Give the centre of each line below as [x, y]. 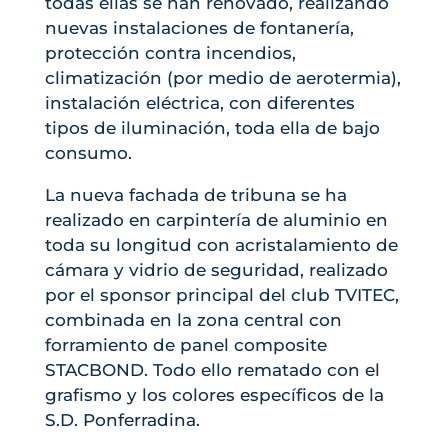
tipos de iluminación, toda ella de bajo [212, 128]
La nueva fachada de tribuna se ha [195, 195]
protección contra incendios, [170, 53]
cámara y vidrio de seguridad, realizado [216, 270]
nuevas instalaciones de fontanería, [199, 28]
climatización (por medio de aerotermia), [222, 78]
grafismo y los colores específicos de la [214, 395]
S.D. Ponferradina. [122, 420]
